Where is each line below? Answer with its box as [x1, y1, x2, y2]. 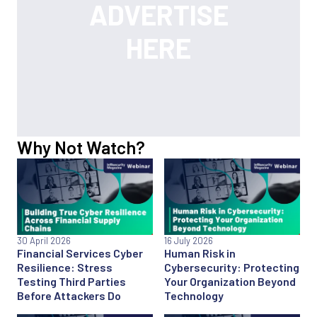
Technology [164, 288, 224, 302]
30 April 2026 [17, 234, 71, 246]
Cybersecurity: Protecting [164, 260, 299, 274]
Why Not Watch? [17, 137, 145, 158]
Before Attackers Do [17, 288, 121, 302]
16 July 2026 [164, 234, 213, 246]
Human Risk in [164, 246, 236, 260]
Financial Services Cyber [17, 246, 143, 260]
